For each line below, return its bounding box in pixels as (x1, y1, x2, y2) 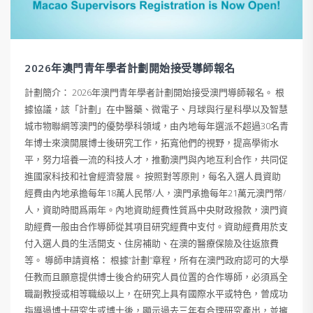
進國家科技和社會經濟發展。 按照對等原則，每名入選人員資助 (24, 170, 281, 183)
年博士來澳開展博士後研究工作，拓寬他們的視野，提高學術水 (24, 136, 279, 150)
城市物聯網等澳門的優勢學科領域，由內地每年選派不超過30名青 (24, 119, 289, 133)
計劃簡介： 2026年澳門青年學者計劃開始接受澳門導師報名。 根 (24, 86, 284, 99)
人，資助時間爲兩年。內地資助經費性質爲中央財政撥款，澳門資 (24, 203, 288, 217)
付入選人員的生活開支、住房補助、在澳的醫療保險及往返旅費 (24, 237, 279, 250)
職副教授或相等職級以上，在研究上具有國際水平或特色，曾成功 (24, 287, 288, 300)
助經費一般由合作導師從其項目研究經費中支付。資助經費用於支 (24, 220, 288, 233)
